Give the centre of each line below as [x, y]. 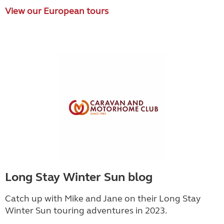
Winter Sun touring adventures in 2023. [87, 210]
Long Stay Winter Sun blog [79, 177]
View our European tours [57, 11]
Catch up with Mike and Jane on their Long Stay [103, 198]
